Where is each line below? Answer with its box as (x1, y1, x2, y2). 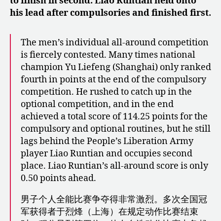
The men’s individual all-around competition (21, 37, 209, 48)
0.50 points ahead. (21, 172, 96, 184)
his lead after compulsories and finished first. (10, 7, 211, 19)
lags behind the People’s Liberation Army (21, 135, 193, 147)
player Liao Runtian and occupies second (21, 147, 192, 159)
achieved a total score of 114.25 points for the (21, 110, 208, 122)
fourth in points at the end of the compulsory (21, 74, 206, 85)
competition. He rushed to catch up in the (21, 86, 192, 98)
